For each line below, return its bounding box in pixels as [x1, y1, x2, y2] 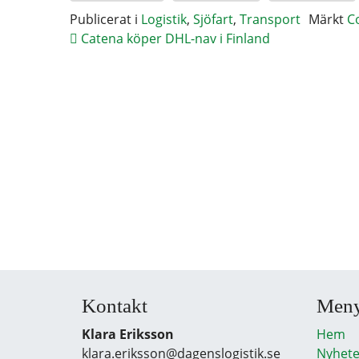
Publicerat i [70, 10, 141, 29]
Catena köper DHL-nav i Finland [78, 30, 270, 48]
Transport [240, 10, 301, 29]
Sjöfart [193, 10, 233, 29]
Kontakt [82, 295, 147, 317]
